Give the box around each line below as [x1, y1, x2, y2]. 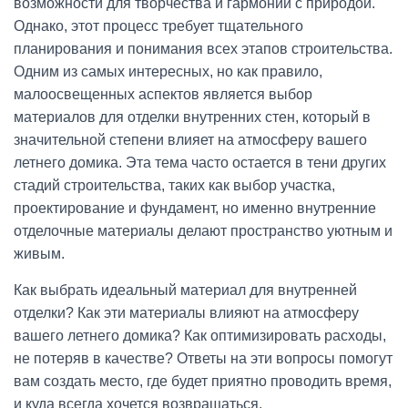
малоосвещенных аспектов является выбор [14, 87, 312, 102]
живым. [14, 246, 65, 261]
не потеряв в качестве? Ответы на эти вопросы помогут [14, 351, 393, 366]
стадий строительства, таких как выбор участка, [14, 178, 335, 193]
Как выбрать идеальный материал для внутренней [14, 282, 357, 298]
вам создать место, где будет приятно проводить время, [14, 373, 392, 389]
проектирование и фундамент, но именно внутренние [14, 200, 376, 216]
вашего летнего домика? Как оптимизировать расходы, [14, 328, 386, 343]
